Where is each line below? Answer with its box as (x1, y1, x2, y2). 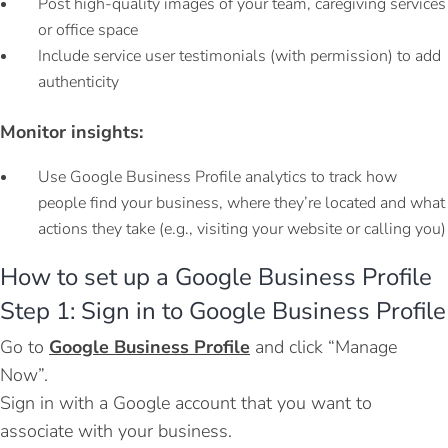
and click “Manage (250, 334, 397, 359)
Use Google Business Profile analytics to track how (38, 165, 397, 188)
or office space (38, 18, 138, 41)
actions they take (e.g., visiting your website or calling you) (38, 217, 446, 240)
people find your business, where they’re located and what (38, 191, 445, 214)
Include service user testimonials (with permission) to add (38, 44, 441, 67)
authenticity (38, 70, 119, 93)
